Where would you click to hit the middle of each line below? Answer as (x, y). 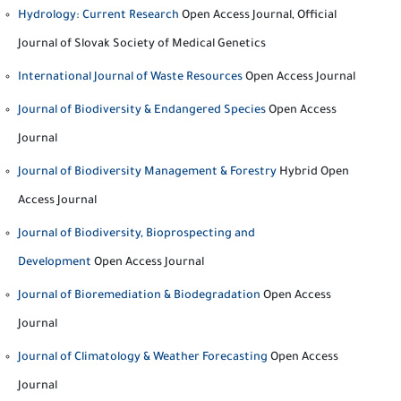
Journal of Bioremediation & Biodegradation (139, 296)
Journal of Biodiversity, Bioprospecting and (137, 235)
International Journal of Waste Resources (130, 78)
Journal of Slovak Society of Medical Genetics (142, 45)
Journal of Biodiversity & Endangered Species (142, 111)
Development (55, 263)
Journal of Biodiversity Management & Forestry (147, 173)
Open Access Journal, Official (259, 16)
